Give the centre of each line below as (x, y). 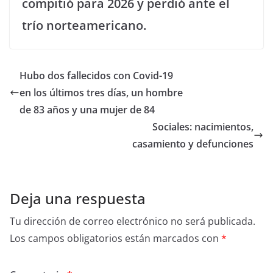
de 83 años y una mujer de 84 (87, 109)
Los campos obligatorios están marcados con (115, 238)
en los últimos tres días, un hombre (101, 92)
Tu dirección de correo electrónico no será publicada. (133, 221)
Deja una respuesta (78, 198)
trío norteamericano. (84, 25)
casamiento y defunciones (193, 144)
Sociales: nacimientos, (203, 126)
